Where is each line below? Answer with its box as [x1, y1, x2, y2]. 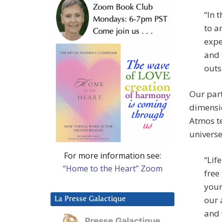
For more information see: [64, 150, 161, 161]
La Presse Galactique [55, 195, 126, 203]
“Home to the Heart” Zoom [62, 163, 163, 174]
